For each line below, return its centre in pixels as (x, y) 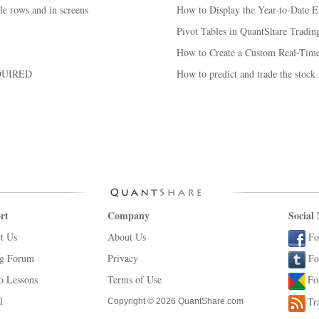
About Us (127, 237)
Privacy (123, 258)
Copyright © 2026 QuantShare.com (176, 301)
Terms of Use (135, 279)
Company (129, 215)
